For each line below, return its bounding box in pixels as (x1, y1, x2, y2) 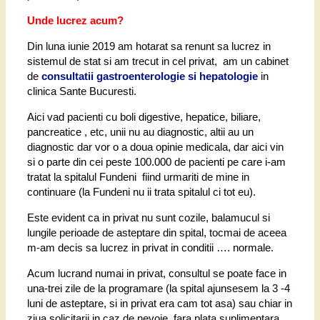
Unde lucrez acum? (27, 14, 124, 27)
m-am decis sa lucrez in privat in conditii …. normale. (27, 241, 274, 254)
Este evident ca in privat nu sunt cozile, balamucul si (27, 211, 270, 224)
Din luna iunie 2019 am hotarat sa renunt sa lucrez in (27, 40, 271, 53)
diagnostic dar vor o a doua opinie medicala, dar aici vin (27, 141, 284, 154)
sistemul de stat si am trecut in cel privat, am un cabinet (27, 55, 289, 68)
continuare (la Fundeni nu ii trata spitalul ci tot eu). (27, 186, 256, 199)
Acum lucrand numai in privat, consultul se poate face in (27, 267, 286, 280)
